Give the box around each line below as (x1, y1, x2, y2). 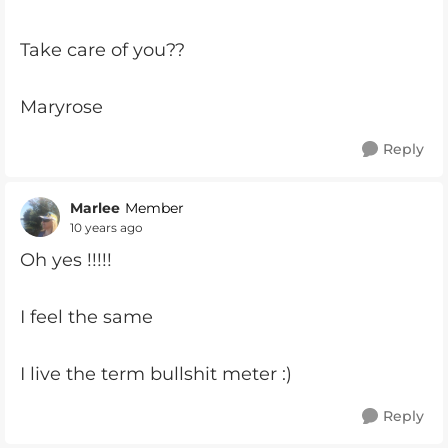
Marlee (70, 198, 120, 217)
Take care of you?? (20, 39, 185, 61)
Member (125, 199, 184, 217)
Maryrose (20, 96, 108, 118)
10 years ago (70, 219, 143, 235)
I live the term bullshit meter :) (20, 363, 292, 385)
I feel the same (20, 306, 158, 328)
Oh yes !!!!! (20, 249, 112, 271)
